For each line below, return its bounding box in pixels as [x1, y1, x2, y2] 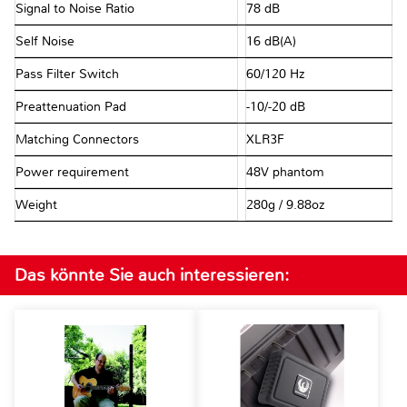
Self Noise [15, 34, 78, 50]
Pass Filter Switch [15, 66, 123, 83]
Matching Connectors [15, 132, 143, 148]
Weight [15, 197, 61, 213]
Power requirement [15, 164, 133, 181]
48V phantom [245, 164, 324, 181]
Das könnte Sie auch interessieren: [15, 263, 289, 287]
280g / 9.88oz [245, 197, 324, 213]
